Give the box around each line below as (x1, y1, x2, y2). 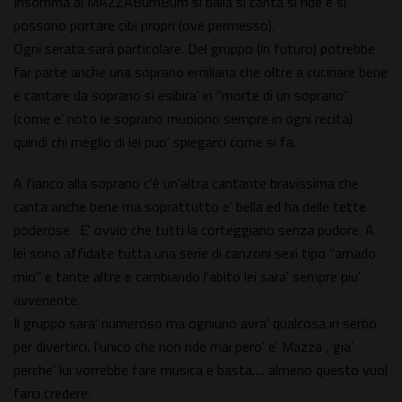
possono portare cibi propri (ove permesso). (13, 14, 275, 37)
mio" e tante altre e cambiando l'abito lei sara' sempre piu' (13, 266, 361, 288)
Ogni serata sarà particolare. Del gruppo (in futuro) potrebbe (13, 38, 375, 60)
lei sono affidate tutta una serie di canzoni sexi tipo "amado (13, 242, 376, 265)
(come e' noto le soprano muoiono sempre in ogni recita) (13, 108, 353, 130)
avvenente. (13, 289, 80, 311)
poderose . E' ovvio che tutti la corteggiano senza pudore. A (13, 219, 374, 241)
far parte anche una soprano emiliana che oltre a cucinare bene (13, 61, 388, 83)
